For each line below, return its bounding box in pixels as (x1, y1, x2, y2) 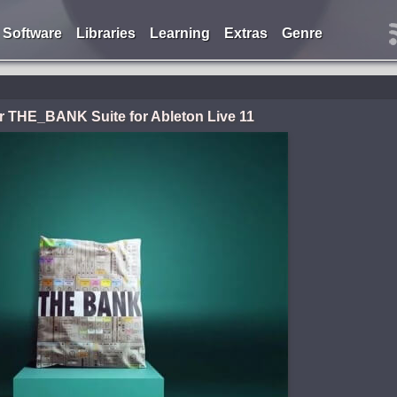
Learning (149, 26, 210, 41)
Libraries (75, 26, 136, 41)
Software (2, 26, 62, 41)
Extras (223, 26, 268, 41)
